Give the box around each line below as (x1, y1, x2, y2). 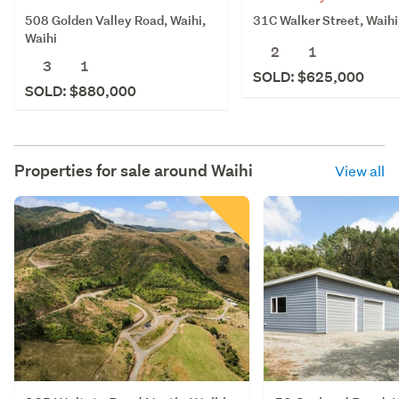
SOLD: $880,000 (25, 81, 136, 101)
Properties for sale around (14, 159, 211, 181)
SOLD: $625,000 (253, 67, 364, 86)
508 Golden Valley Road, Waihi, (25, 11, 206, 28)
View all (335, 160, 385, 180)
